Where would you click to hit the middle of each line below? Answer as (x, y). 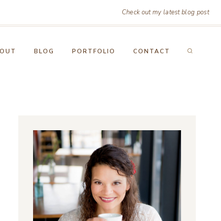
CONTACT (152, 51)
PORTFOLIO (94, 51)
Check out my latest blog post (165, 12)
